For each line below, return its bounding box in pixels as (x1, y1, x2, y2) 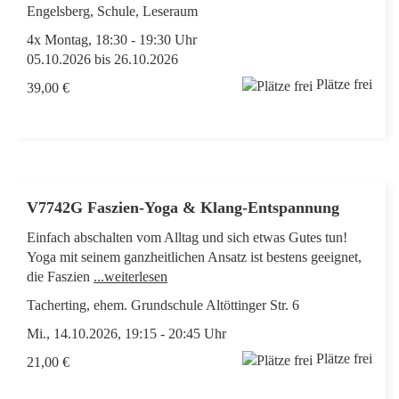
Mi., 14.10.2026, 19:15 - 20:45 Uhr (27, 326, 226, 342)
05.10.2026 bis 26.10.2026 (27, 52, 178, 68)
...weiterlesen (94, 269, 167, 285)
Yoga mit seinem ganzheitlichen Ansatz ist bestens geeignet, (27, 249, 362, 265)
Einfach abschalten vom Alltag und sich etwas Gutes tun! (27, 230, 347, 246)
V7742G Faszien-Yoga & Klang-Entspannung (27, 199, 344, 217)
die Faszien (27, 269, 94, 285)
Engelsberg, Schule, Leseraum (27, 4, 198, 20)
